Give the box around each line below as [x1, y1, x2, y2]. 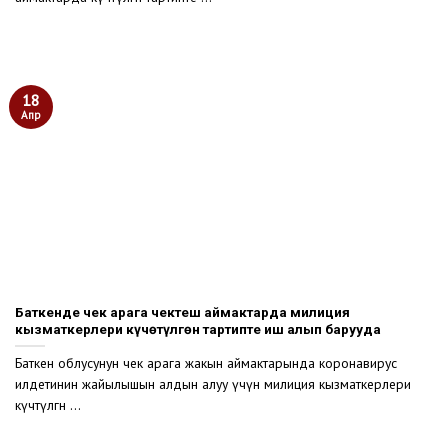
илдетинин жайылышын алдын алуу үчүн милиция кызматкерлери [15, 375, 411, 394]
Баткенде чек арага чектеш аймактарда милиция [15, 303, 350, 320]
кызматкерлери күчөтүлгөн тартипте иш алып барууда [15, 320, 381, 337]
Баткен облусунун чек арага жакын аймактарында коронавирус [15, 354, 397, 373]
